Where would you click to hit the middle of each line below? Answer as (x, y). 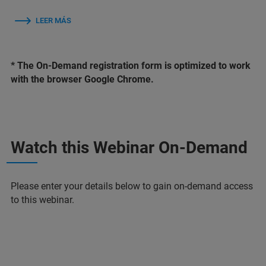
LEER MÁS (53, 20)
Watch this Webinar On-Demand (129, 147)
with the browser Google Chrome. (82, 79)
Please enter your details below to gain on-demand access (132, 186)
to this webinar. (44, 199)
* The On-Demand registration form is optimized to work (131, 65)
